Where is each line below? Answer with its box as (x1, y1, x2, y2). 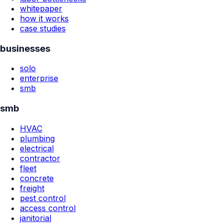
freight (20, 183, 44, 193)
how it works (20, 13, 69, 23)
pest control (20, 193, 66, 203)
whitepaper (20, 3, 62, 13)
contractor (20, 153, 60, 163)
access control (20, 203, 76, 213)
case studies (20, 23, 66, 33)
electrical (20, 143, 54, 153)
